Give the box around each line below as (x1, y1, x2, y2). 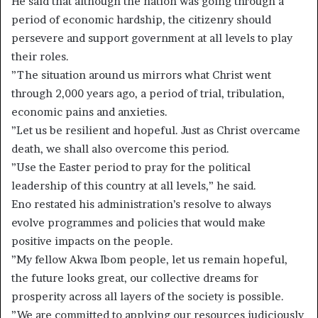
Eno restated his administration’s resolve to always (11, 197, 271, 211)
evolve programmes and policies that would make (11, 215, 265, 229)
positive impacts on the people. (11, 234, 173, 248)
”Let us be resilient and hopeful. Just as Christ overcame (11, 123, 300, 137)
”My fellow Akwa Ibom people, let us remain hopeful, (11, 252, 287, 266)
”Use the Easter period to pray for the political (11, 160, 251, 174)
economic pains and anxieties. (11, 104, 168, 119)
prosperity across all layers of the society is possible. (11, 289, 284, 303)
